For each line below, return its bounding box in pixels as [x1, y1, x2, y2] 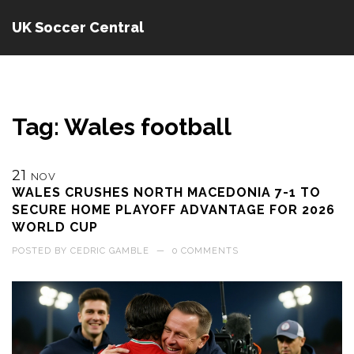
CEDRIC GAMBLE [70, 246, 149, 256]
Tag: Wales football [12, 113, 232, 141]
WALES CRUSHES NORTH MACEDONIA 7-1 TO [12, 185, 321, 200]
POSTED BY [12, 246, 70, 256]
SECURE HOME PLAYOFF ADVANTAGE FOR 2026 [12, 202, 335, 217]
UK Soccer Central [12, 19, 144, 36]
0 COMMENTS [172, 246, 239, 256]
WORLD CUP [12, 220, 98, 235]
